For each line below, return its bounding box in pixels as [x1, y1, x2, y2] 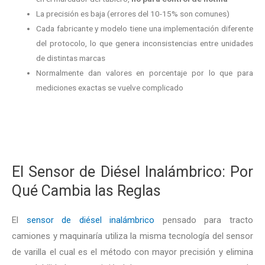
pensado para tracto [154, 214, 254, 225]
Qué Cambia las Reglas [12, 182, 161, 199]
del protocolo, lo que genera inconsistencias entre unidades [36, 38, 253, 49]
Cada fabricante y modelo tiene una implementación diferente [36, 24, 253, 34]
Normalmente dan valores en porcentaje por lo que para [36, 68, 253, 78]
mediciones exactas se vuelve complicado [36, 83, 184, 93]
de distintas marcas [36, 53, 106, 63]
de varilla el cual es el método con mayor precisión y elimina [12, 246, 253, 257]
